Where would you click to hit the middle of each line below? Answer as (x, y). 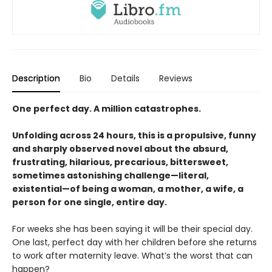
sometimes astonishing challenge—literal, (110, 176)
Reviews (176, 79)
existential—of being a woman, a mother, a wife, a (128, 189)
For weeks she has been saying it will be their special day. (132, 229)
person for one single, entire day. (92, 202)
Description (36, 79)
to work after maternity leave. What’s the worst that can (132, 256)
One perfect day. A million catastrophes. (107, 109)
